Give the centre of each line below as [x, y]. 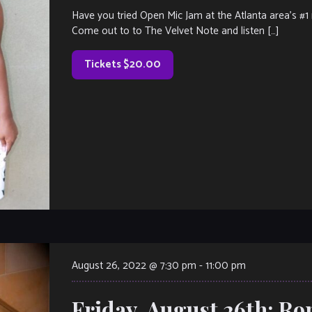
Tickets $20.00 [123, 64]
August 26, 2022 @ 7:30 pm [134, 265]
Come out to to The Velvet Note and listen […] [175, 31]
